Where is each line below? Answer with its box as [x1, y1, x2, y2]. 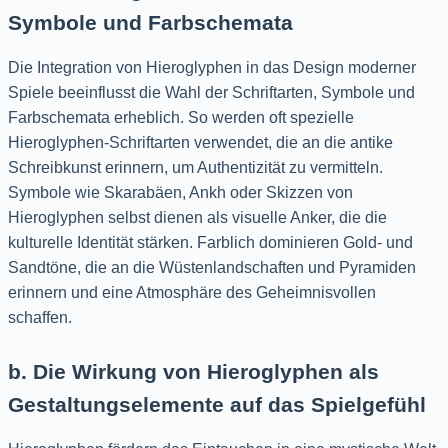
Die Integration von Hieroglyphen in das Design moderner [8, 58, 416, 76]
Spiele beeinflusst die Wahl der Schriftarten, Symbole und [8, 83, 415, 101]
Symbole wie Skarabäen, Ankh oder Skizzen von [8, 183, 353, 201]
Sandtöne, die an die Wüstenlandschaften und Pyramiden [8, 258, 416, 276]
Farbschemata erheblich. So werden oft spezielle [8, 108, 354, 126]
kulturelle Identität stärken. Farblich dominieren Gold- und [8, 233, 413, 251]
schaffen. [8, 308, 72, 326]
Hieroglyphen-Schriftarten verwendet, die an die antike [8, 133, 393, 151]
